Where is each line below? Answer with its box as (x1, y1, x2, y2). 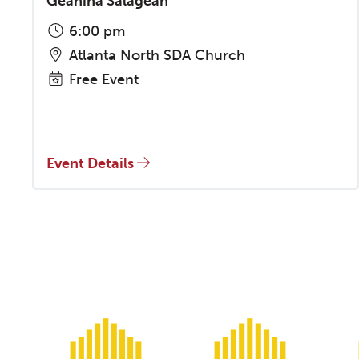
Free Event (64, 71, 139, 88)
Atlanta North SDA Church (64, 46, 245, 64)
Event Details (46, 155, 137, 172)
